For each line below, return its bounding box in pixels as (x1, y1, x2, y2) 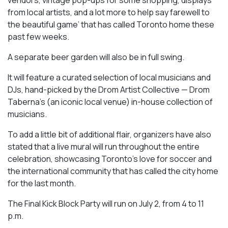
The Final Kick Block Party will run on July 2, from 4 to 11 (8, 197, 204, 209)
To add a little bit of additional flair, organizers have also (8, 128, 211, 140)
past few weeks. (8, 31, 69, 42)
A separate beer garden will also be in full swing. (8, 51, 184, 63)
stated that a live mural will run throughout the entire (8, 140, 199, 152)
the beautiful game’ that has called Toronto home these (8, 18, 214, 30)
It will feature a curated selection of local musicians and (8, 71, 211, 83)
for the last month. (8, 177, 76, 189)
